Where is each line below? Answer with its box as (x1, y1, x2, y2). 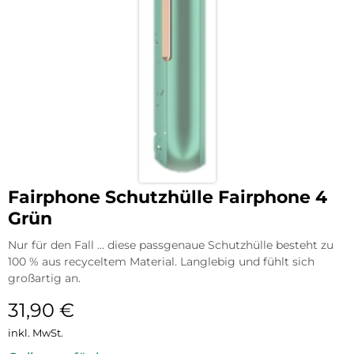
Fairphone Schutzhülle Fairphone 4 (8, 186, 327, 209)
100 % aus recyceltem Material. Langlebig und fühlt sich (8, 254, 314, 269)
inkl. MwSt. (8, 326, 63, 340)
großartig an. (8, 271, 81, 286)
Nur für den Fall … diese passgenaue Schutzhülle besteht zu (8, 238, 333, 253)
